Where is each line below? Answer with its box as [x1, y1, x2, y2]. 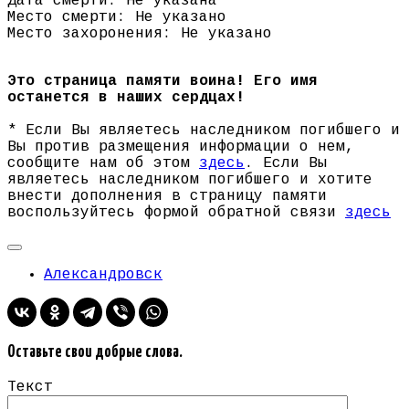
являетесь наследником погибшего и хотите [7, 172, 372, 189]
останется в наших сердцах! [7, 89, 245, 107]
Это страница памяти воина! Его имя [7, 73, 318, 90]
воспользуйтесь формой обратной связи [7, 204, 345, 222]
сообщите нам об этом [7, 155, 199, 173]
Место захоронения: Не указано [7, 26, 272, 43]
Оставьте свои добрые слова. [7, 344, 183, 362]
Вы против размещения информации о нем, [7, 139, 354, 156]
